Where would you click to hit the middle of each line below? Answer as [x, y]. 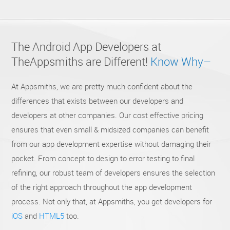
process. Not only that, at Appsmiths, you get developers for [112, 202]
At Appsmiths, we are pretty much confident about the [102, 87]
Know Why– [181, 62]
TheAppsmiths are [58, 62]
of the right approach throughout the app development [102, 187]
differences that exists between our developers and [98, 101]
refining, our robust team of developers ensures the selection [113, 173]
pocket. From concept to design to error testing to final [103, 158]
